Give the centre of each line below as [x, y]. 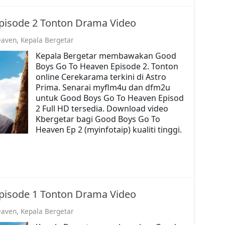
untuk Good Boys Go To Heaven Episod [109, 98]
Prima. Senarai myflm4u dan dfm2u [103, 87]
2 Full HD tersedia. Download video [102, 108]
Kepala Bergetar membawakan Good [106, 55]
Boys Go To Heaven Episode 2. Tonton [107, 66]
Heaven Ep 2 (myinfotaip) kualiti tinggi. [108, 129]
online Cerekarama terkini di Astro [101, 77]
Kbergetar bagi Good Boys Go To [98, 119]
